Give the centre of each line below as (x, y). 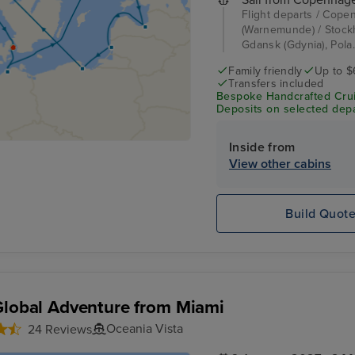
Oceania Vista (145, 329)
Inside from (262, 148)
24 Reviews (60, 330)
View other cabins (280, 164)
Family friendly (265, 71)
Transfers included (276, 83)
